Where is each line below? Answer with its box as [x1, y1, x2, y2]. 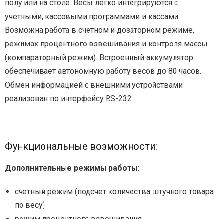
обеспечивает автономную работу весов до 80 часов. [5, 66, 201, 76]
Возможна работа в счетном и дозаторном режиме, [5, 25, 194, 35]
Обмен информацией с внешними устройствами [5, 80, 183, 90]
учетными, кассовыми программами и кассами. [5, 12, 180, 22]
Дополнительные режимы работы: [5, 163, 140, 173]
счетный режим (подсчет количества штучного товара [15, 187, 214, 197]
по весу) [15, 200, 45, 210]
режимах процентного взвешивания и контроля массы [5, 39, 208, 49]
